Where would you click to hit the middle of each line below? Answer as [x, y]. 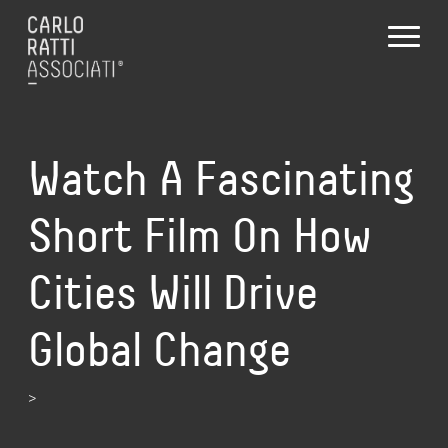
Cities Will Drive [173, 292]
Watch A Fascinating [221, 178]
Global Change [159, 349]
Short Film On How [200, 235]
